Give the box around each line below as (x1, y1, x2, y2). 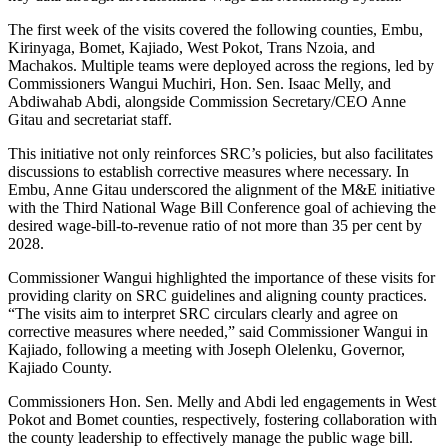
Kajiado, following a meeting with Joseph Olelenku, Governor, (8, 340, 405, 358)
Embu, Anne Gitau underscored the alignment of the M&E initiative (8, 180, 435, 198)
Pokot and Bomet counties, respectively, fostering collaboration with (8, 410, 437, 428)
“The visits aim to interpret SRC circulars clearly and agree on (8, 304, 398, 322)
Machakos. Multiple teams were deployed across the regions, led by (8, 56, 434, 74)
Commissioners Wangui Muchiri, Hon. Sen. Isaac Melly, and (8, 74, 391, 92)
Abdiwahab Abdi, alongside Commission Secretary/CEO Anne (8, 92, 406, 110)
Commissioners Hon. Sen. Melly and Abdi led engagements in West (8, 392, 436, 410)
